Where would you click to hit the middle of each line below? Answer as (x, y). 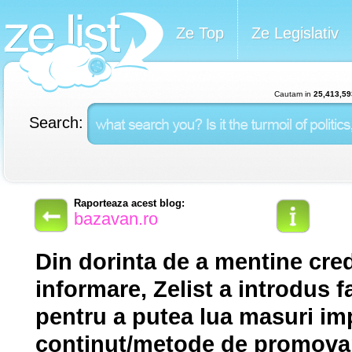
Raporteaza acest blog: (129, 203)
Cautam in (293, 94)
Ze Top (200, 33)
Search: (56, 123)
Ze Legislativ (295, 33)
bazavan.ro (116, 219)
